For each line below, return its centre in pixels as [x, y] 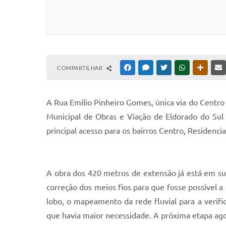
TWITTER [181, 68]
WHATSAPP [202, 68]
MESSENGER [167, 68]
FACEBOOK [147, 68]
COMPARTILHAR [80, 68]
